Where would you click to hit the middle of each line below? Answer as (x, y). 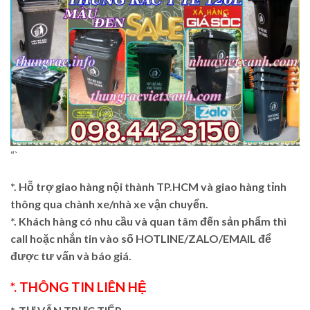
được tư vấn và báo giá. (71, 256)
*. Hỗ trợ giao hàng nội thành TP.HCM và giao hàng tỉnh (148, 186)
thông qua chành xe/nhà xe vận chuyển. (109, 204)
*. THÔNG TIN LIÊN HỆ (79, 286)
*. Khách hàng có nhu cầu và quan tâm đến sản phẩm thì (148, 221)
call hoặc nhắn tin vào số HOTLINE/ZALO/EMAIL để (141, 238)
